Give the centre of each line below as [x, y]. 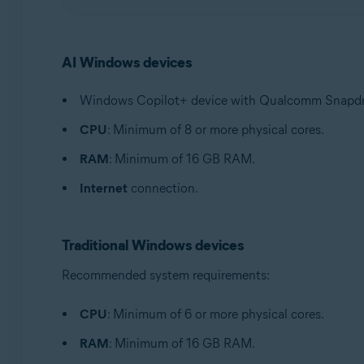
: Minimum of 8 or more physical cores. [215, 130]
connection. [162, 188]
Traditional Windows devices [152, 245]
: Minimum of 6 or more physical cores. [215, 314]
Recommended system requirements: [165, 275]
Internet [103, 188]
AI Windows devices [126, 63]
